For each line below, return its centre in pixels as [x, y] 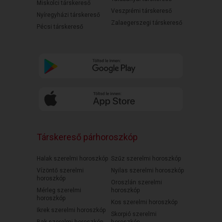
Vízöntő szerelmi [60, 170]
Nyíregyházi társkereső [68, 15]
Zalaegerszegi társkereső [147, 23]
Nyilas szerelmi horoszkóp [147, 170]
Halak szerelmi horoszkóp [72, 158]
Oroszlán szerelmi [137, 182]
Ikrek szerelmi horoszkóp [71, 210]
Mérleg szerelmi [59, 190]
